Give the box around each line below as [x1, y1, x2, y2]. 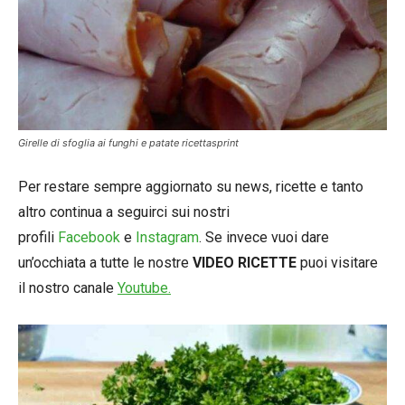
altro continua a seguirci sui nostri [18, 203, 230, 221]
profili [18, 229, 58, 247]
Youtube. [118, 279, 171, 297]
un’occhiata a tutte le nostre [18, 254, 189, 272]
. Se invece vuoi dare [199, 229, 329, 247]
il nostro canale [18, 279, 118, 297]
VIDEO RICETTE [189, 254, 297, 272]
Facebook [58, 229, 120, 247]
